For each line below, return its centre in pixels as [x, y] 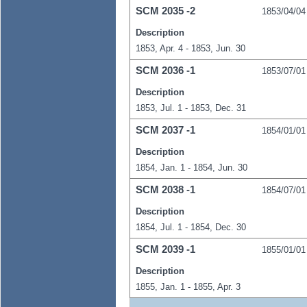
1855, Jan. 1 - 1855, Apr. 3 [188, 286]
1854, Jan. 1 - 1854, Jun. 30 [192, 167]
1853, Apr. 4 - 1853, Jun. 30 [191, 48]
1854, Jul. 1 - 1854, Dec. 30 [191, 227]
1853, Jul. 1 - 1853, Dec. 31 [191, 108]
